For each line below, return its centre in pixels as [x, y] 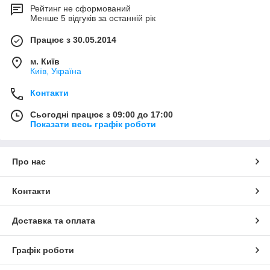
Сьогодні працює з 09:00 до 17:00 [102, 115]
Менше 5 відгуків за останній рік [93, 18]
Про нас [29, 162]
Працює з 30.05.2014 [73, 40]
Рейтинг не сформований [80, 9]
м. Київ [45, 62]
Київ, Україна [56, 71]
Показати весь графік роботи [93, 124]
